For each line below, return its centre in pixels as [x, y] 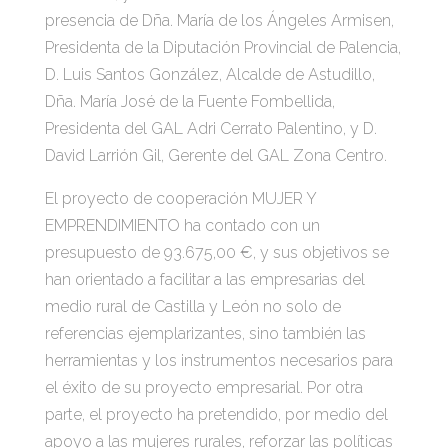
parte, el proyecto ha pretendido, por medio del [216, 414]
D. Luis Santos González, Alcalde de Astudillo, [209, 74]
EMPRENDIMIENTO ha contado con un [182, 225]
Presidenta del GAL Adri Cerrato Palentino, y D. [210, 128]
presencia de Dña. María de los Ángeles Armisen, [219, 20]
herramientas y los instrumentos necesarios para [218, 360]
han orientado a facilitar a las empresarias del [204, 279]
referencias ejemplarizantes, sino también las [205, 333]
